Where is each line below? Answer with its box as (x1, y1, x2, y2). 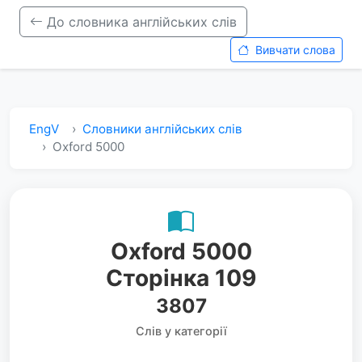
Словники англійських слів (82, 121, 242, 137)
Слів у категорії (135, 324, 227, 338)
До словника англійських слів (43, 14, 237, 30)
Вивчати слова (252, 43, 335, 57)
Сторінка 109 (106, 264, 256, 292)
